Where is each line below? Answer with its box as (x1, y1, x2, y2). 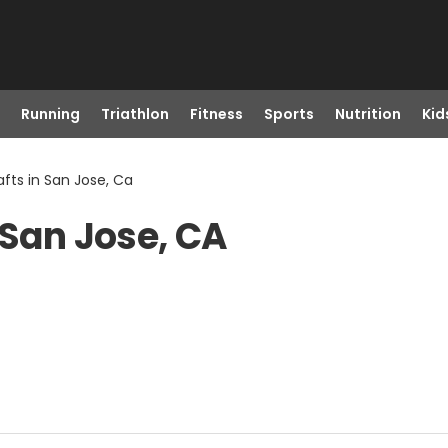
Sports (263, 104, 314, 124)
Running (20, 104, 80, 124)
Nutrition (334, 104, 401, 124)
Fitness (189, 104, 243, 124)
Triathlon (100, 104, 169, 124)
